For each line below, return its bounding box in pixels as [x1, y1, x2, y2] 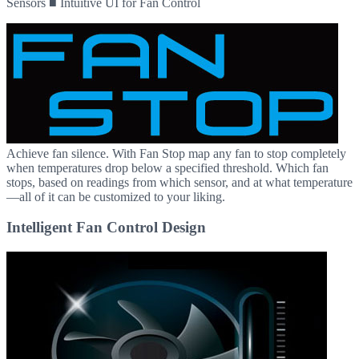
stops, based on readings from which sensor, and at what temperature [6, 175, 353, 189]
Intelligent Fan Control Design [6, 219, 206, 236]
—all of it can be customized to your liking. [6, 189, 225, 204]
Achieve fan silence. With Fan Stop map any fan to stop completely [6, 146, 346, 160]
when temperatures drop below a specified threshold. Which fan [6, 160, 329, 175]
